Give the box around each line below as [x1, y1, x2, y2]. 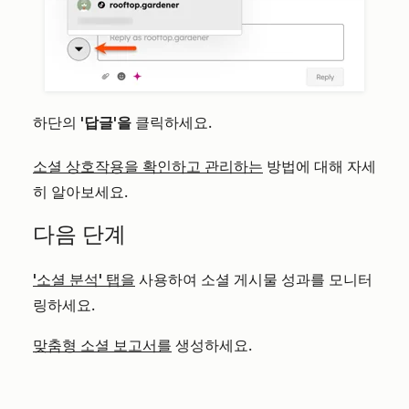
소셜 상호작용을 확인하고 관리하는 [33, 158, 263, 176]
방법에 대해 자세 [263, 158, 376, 176]
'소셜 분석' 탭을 [33, 271, 135, 289]
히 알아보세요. [33, 184, 131, 202]
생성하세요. [172, 337, 252, 355]
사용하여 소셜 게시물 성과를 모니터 [135, 271, 372, 289]
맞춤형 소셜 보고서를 [33, 337, 172, 355]
